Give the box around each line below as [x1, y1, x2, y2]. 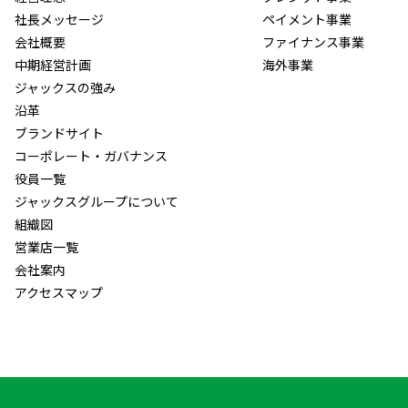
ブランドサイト [15, 124, 104, 142]
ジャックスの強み [15, 78, 116, 97]
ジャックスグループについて [15, 192, 178, 210]
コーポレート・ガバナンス [15, 147, 168, 165]
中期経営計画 [15, 56, 91, 74]
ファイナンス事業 [262, 33, 364, 51]
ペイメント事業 [262, 10, 352, 28]
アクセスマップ [15, 283, 103, 301]
